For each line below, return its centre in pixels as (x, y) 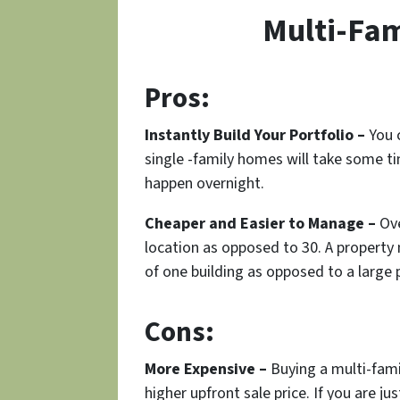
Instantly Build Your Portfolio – (255, 136)
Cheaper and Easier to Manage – (260, 224)
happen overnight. (204, 184)
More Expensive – (206, 370)
